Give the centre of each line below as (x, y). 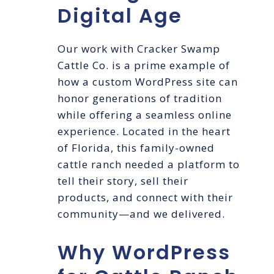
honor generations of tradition (140, 98)
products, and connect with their (145, 198)
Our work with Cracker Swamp (139, 49)
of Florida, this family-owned (136, 148)
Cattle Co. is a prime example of (144, 65)
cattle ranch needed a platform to (149, 165)
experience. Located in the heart (144, 131)
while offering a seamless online (145, 115)
